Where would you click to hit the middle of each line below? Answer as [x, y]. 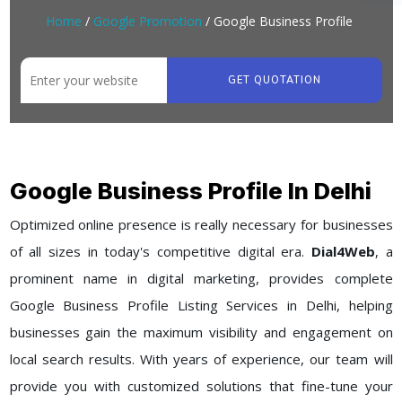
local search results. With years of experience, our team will [201, 359]
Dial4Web [343, 252]
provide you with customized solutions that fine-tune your [201, 386]
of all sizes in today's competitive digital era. [160, 252]
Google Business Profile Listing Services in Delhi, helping [201, 306]
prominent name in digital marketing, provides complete [201, 279]
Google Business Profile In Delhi [190, 191]
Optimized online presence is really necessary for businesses [201, 225]
